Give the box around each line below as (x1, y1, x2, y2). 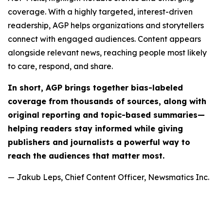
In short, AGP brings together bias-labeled (8, 83, 183, 92)
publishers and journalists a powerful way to (8, 137, 190, 147)
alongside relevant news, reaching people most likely (8, 48, 207, 57)
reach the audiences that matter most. (8, 151, 164, 161)
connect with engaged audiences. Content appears (8, 34, 201, 44)
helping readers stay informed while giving (8, 124, 183, 133)
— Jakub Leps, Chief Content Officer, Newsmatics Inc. (8, 172, 209, 182)
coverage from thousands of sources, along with (8, 96, 206, 106)
